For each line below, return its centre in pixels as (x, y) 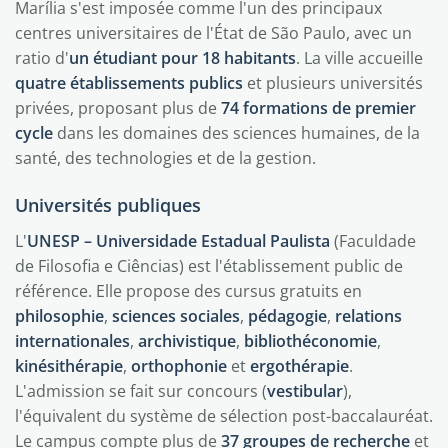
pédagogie (287, 316)
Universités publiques (108, 205)
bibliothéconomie (310, 341)
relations (368, 316)
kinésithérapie (69, 366)
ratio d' (42, 58)
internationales (72, 341)
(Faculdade (373, 241)
